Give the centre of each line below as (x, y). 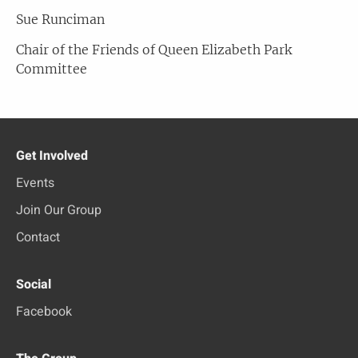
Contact (38, 237)
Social (34, 284)
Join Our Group (59, 210)
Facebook (44, 312)
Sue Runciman (60, 19)
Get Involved (52, 156)
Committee (52, 68)
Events (35, 183)
